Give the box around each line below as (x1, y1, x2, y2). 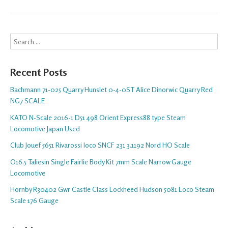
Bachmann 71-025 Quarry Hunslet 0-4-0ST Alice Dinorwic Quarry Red (10, 85, 213, 94)
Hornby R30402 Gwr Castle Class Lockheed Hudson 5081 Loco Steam (10, 185, 214, 194)
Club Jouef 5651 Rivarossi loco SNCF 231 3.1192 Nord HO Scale (10, 140, 190, 150)
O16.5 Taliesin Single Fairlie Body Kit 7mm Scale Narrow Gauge (10, 157, 191, 166)
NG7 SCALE (10, 96, 45, 105)
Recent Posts (10, 65, 67, 78)
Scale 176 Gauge (10, 196, 59, 205)
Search (10, 34, 31, 43)
